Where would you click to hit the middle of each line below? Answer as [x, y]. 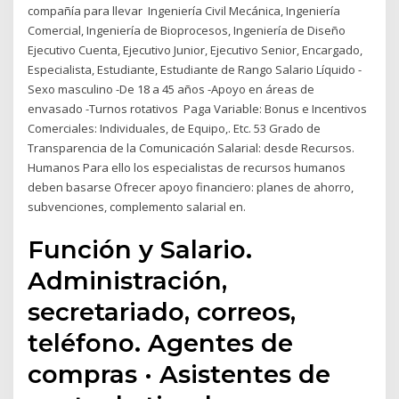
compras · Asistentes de [179, 375]
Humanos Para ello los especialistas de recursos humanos [187, 167]
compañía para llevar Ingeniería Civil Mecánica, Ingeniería [184, 10]
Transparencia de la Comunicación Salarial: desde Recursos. [191, 147]
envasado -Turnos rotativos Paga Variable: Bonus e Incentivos [198, 108]
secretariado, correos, [162, 312]
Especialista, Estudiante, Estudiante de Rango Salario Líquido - [195, 69]
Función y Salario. [140, 250]
